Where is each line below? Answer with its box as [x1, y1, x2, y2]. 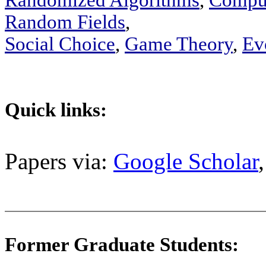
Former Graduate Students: [5, 234, 243, 255]
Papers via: [5, 148, 113, 174]
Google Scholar [113, 148, 258, 174]
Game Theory [125, 33, 233, 55]
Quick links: [5, 99, 107, 121]
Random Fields [5, 11, 125, 33]
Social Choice [5, 33, 115, 55]
